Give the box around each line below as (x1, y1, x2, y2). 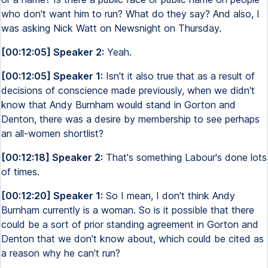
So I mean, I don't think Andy (103, 190, 235, 202)
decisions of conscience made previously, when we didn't (1, 84, 255, 96)
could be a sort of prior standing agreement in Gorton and (1, 218, 258, 230)
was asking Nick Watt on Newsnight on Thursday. (1, 22, 221, 34)
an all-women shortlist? (1, 127, 103, 139)
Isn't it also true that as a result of (103, 70, 255, 82)
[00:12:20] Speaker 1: (1, 190, 103, 202)
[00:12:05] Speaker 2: (1, 46, 104, 58)
